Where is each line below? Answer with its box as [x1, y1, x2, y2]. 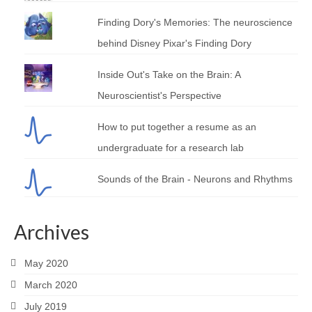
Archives [14, 220, 89, 244]
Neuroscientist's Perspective [97, 90, 221, 101]
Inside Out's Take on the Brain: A [97, 69, 240, 80]
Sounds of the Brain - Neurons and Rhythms [97, 173, 292, 185]
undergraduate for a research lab [97, 142, 244, 153]
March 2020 [24, 279, 77, 290]
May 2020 [24, 258, 68, 269]
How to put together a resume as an [97, 121, 256, 132]
